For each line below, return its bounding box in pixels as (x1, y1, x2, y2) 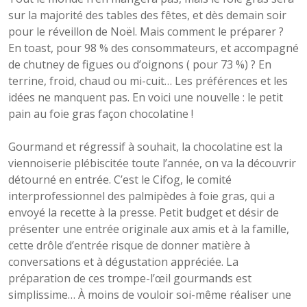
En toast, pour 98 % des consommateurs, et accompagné (8, 40, 299, 56)
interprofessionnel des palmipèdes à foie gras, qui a (8, 188, 275, 204)
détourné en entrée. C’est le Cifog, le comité (8, 172, 232, 187)
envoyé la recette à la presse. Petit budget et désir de (8, 205, 279, 220)
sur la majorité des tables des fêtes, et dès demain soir (8, 8, 286, 23)
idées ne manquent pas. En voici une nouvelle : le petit (8, 90, 283, 105)
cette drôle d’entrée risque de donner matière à (8, 238, 250, 253)
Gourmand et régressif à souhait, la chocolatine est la (8, 139, 282, 154)
